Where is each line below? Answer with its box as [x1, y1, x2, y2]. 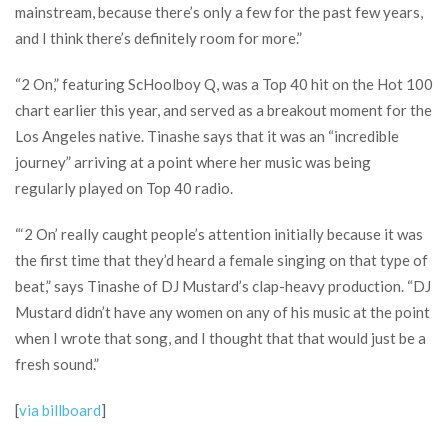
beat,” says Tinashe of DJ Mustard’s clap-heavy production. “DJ [15, 277, 431, 295]
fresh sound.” [15, 355, 99, 373]
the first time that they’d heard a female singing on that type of [15, 251, 428, 269]
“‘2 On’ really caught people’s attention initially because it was [15, 225, 423, 243]
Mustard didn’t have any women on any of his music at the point [15, 303, 430, 321]
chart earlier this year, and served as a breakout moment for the [15, 101, 432, 119]
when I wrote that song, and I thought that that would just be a [15, 329, 426, 347]
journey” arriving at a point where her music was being [15, 153, 371, 171]
